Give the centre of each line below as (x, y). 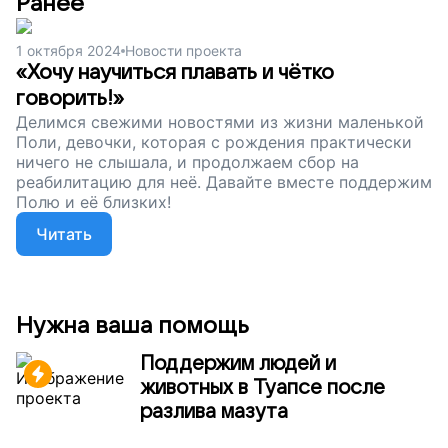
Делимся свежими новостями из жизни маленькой (220, 122)
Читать (64, 234)
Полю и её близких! (93, 202)
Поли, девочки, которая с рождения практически (214, 142)
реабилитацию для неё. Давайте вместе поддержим (224, 182)
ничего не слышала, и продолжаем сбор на (187, 162)
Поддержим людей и (238, 364)
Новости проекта (183, 51)
